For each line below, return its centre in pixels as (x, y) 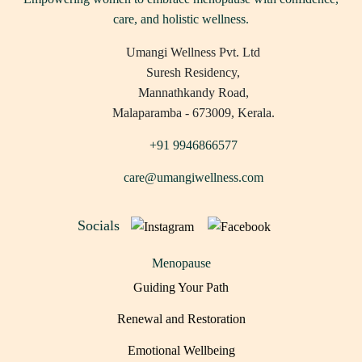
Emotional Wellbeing (181, 351)
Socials (99, 226)
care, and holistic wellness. (181, 19)
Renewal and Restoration (181, 319)
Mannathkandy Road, (193, 92)
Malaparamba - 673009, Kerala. (193, 112)
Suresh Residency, (193, 72)
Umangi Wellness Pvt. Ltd (193, 52)
